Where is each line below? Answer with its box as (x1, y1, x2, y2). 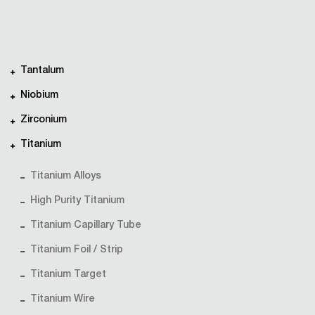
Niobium (20, 91, 58, 101)
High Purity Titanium (30, 196, 124, 206)
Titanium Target (30, 270, 106, 280)
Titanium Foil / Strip (30, 245, 123, 255)
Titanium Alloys (30, 172, 101, 181)
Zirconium (20, 115, 67, 125)
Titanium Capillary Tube (30, 221, 141, 231)
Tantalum (20, 66, 64, 76)
